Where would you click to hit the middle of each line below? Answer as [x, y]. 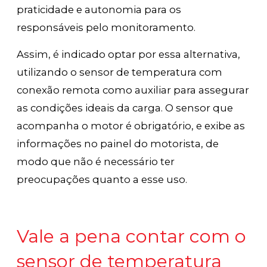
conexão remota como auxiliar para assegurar [133, 90]
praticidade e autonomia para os [99, 9]
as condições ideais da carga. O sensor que [125, 108]
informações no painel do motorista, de [118, 143]
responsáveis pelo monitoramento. [106, 27]
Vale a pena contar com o [132, 236]
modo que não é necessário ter [96, 161]
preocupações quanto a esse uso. [102, 179]
